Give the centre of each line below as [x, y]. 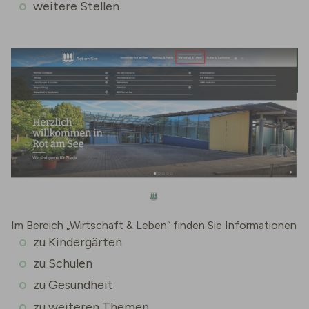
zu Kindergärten [78, 242]
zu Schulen [63, 263]
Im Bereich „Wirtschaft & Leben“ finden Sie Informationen [154, 225]
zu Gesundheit [73, 285]
